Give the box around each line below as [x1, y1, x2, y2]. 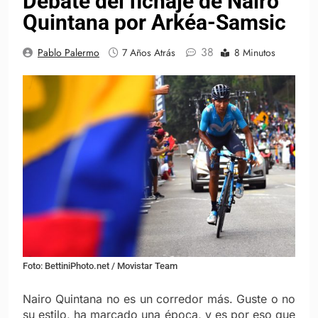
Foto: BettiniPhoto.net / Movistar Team [23, 260, 177, 271]
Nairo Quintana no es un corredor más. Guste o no [23, 291, 295, 306]
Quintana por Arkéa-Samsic [23, 10, 286, 35]
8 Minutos [234, 45, 275, 60]
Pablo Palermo [38, 45, 99, 60]
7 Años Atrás [122, 45, 175, 60]
